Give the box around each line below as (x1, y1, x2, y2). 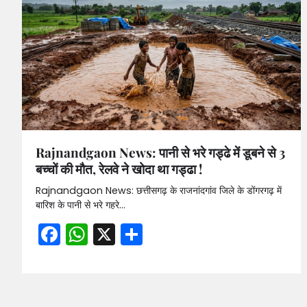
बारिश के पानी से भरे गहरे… (36, 197, 125, 212)
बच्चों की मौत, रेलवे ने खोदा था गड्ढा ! (36, 159, 202, 177)
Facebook (60, 218, 164, 249)
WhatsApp (88, 218, 201, 249)
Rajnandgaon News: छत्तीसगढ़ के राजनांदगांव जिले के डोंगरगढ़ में (36, 183, 282, 197)
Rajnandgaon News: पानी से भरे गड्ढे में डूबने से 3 (36, 143, 285, 161)
